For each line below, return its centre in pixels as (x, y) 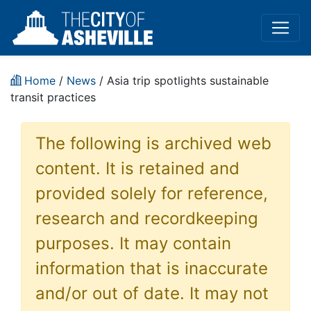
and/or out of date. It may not (152, 293)
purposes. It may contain (133, 243)
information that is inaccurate (152, 268)
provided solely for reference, (152, 193)
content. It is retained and (137, 168)
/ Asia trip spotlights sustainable (182, 81)
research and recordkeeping (147, 218)
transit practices (53, 97)
